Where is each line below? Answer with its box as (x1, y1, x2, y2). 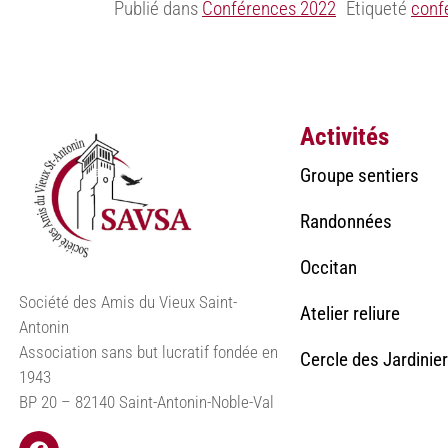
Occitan (299, 255, 357, 279)
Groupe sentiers (299, 163, 419, 187)
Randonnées (299, 209, 392, 233)
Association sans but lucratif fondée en (19, 341, 279, 362)
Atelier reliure (299, 301, 400, 325)
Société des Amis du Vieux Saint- (19, 291, 238, 312)
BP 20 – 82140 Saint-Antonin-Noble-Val (19, 391, 275, 412)
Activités (299, 121, 389, 151)
